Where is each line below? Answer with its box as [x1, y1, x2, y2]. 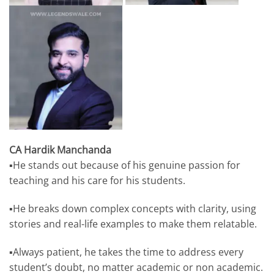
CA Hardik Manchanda [9, 143, 111, 157]
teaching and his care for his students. [9, 174, 185, 188]
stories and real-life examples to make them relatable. [9, 217, 257, 231]
